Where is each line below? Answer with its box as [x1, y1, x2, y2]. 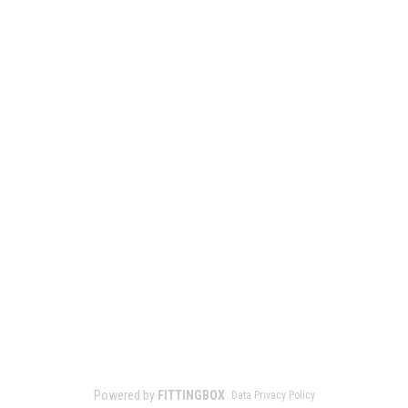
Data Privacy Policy [230, 389, 315, 402]
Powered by [93, 388, 158, 403]
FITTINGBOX [157, 388, 225, 403]
